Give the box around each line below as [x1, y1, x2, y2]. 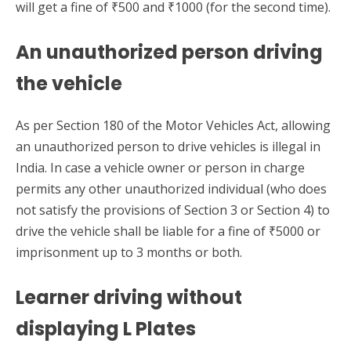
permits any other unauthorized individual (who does [16, 179, 327, 197]
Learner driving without [16, 284, 242, 310]
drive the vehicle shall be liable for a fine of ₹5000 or [16, 222, 320, 240]
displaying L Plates [16, 315, 196, 342]
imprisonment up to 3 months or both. [16, 243, 242, 261]
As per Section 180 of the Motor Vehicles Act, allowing [16, 116, 331, 134]
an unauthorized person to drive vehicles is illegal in [16, 137, 320, 155]
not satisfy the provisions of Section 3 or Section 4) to [16, 201, 330, 219]
